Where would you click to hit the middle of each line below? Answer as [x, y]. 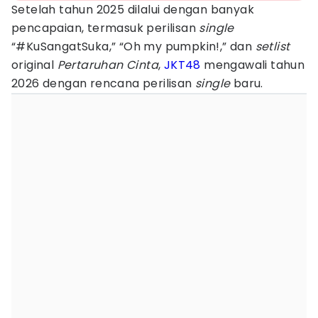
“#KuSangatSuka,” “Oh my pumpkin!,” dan [133, 46]
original [34, 65]
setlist [273, 46]
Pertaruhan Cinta [108, 65]
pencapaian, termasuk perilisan [105, 28]
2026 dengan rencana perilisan [103, 83]
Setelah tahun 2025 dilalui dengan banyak [133, 10]
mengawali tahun [253, 65]
